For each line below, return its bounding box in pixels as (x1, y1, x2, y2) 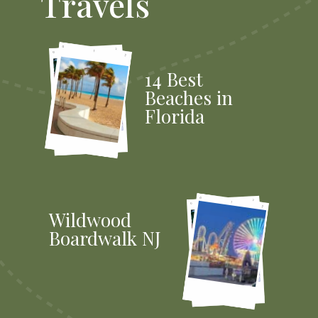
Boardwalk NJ (48, 226, 161, 251)
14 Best (145, 67, 204, 92)
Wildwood (48, 207, 131, 233)
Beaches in (145, 85, 234, 111)
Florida (145, 104, 205, 129)
